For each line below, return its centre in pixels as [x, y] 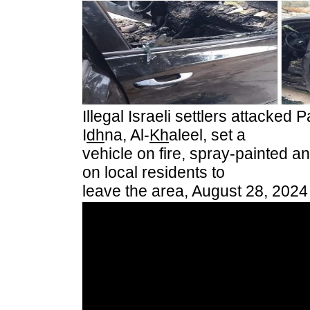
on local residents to [154, 172]
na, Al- [127, 135]
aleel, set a [207, 135]
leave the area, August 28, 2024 [195, 191]
